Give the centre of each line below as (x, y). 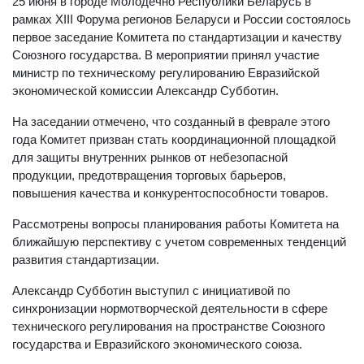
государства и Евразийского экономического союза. (157, 344)
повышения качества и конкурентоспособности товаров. (170, 193)
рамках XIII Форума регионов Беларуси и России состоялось (182, 19)
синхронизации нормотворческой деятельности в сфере (170, 308)
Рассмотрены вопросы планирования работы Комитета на (175, 224)
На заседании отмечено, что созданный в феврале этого (171, 121)
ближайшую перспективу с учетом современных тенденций (179, 242)
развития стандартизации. (86, 260)
